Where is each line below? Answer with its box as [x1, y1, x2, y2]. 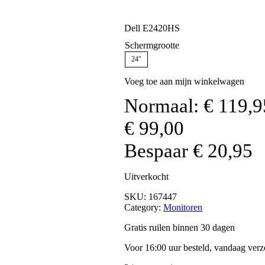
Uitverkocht [124, 171, 169, 182]
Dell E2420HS [124, 22, 180, 33]
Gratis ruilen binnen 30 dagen [124, 222, 235, 232]
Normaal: [124, 94, 203, 117]
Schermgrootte [125, 40, 179, 51]
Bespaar [124, 139, 193, 161]
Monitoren [163, 202, 202, 212]
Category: [124, 202, 163, 212]
